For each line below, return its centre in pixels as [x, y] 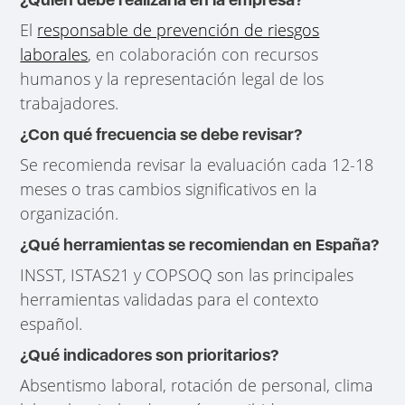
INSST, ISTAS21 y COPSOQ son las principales [187, 275]
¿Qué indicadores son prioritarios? [150, 355]
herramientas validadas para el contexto [170, 300]
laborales [54, 55]
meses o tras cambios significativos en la [169, 189]
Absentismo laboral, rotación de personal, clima [197, 386]
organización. [70, 214]
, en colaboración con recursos [203, 55]
